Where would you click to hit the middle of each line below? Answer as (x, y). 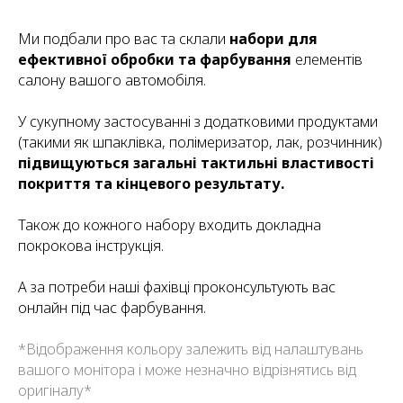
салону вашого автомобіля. (112, 80)
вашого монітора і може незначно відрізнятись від (187, 369)
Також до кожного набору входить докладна (170, 224)
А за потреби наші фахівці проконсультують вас (177, 287)
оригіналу (51, 390)
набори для (273, 38)
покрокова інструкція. (91, 245)
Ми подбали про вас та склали (124, 38)
